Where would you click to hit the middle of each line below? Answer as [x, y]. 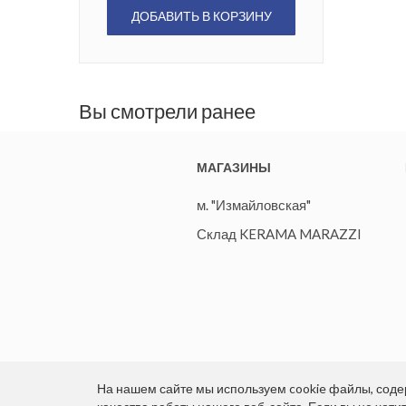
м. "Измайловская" [254, 205]
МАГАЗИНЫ [234, 168]
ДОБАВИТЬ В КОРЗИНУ [201, 16]
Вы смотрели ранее [167, 111]
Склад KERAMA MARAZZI [279, 234]
